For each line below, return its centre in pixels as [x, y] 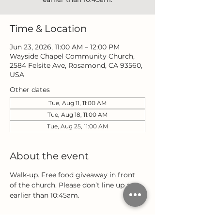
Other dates [30, 90]
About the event [49, 156]
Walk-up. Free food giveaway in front [73, 175]
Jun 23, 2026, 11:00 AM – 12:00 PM [65, 47]
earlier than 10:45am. [45, 195]
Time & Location [48, 29]
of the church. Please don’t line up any [75, 185]
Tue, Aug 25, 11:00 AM [77, 126]
